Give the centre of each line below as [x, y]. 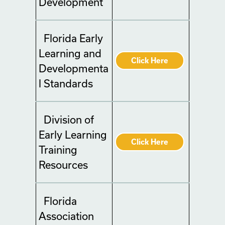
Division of [69, 120]
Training [58, 150]
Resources [63, 165]
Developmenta [74, 68]
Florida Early [73, 38]
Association [66, 216]
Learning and [70, 53]
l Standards [66, 83]
